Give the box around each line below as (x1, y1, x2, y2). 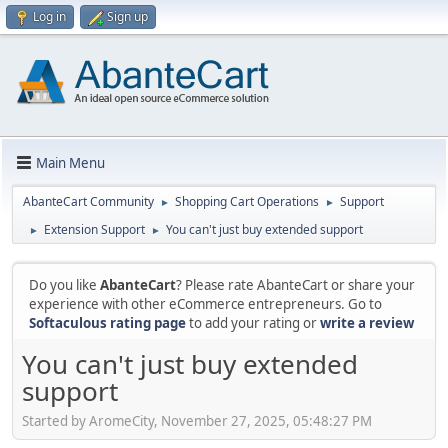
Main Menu (36, 153, 105, 172)
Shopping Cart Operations (175, 193, 319, 210)
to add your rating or (186, 314, 320, 332)
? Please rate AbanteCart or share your (176, 276, 415, 294)
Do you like (29, 276, 100, 294)
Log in (33, 8, 66, 25)
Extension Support (44, 221, 145, 238)
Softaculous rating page (29, 314, 186, 332)
